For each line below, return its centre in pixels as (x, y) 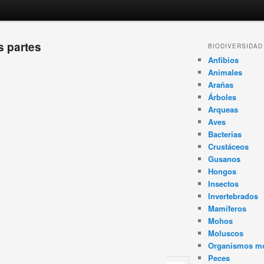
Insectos (223, 184)
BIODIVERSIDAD (235, 46)
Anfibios (223, 60)
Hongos (222, 171)
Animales (225, 72)
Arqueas (223, 110)
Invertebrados (233, 196)
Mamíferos (227, 209)
